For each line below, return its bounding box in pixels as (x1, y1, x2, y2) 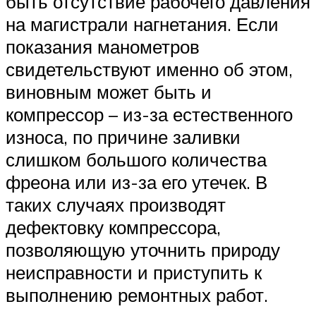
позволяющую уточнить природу (6, 238, 280, 261)
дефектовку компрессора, (6, 215, 221, 238)
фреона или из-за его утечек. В (6, 170, 267, 193)
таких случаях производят (6, 193, 226, 216)
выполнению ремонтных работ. (6, 283, 268, 306)
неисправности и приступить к (6, 260, 262, 284)
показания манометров (6, 35, 200, 58)
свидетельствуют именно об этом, (6, 57, 293, 80)
